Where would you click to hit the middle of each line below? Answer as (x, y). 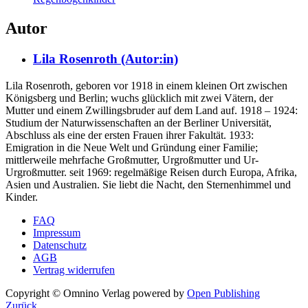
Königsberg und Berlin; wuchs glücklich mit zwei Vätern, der (139, 98)
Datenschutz (60, 245)
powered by (160, 293)
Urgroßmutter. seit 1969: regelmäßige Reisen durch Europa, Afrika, (151, 172)
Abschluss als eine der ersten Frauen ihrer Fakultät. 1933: (130, 135)
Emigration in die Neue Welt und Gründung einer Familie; (132, 147)
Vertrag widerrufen (74, 269)
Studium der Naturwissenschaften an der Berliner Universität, (139, 122)
